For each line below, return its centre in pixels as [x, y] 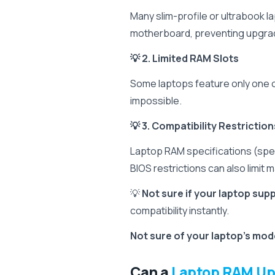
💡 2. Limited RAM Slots [184, 58]
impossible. [156, 101]
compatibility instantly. [180, 211]
